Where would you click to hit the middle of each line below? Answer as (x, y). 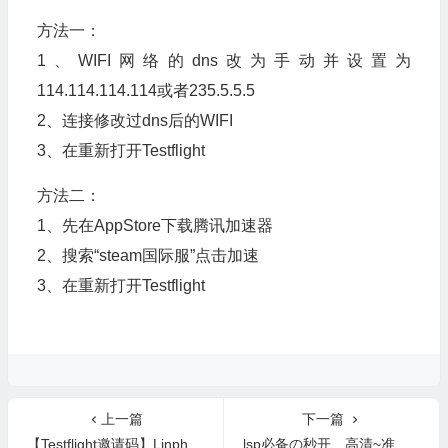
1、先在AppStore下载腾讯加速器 (154, 225)
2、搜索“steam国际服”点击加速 (147, 255)
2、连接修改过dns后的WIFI (134, 120)
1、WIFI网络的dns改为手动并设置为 (224, 60)
